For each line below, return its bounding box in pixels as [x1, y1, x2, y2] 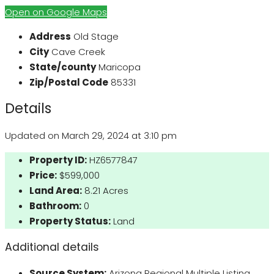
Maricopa [98, 60, 141, 73]
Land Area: [29, 184, 82, 198]
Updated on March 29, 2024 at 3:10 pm [5, 129, 177, 143]
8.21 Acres [84, 184, 128, 198]
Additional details [5, 239, 99, 254]
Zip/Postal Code [29, 75, 108, 89]
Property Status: [29, 215, 111, 228]
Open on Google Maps [5, 5, 107, 18]
